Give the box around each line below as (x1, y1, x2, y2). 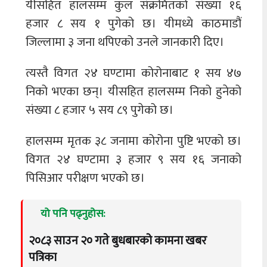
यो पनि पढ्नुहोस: (41, 204, 105, 223)
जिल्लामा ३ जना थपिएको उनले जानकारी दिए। (26, 32, 224, 53)
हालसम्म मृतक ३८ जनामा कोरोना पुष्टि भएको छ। (26, 130, 241, 151)
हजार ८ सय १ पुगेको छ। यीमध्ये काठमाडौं (26, 13, 241, 35)
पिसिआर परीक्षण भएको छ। (26, 167, 145, 188)
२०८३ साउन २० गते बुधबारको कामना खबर (29, 230, 207, 251)
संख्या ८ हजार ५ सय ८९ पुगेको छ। (26, 100, 173, 121)
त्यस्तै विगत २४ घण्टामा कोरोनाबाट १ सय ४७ (26, 63, 241, 84)
